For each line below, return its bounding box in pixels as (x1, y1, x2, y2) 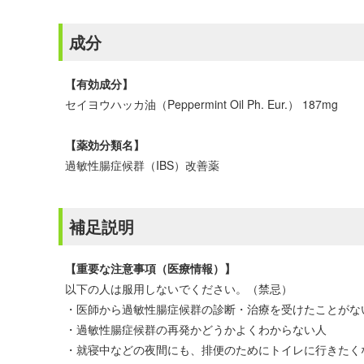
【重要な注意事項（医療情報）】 (65, 260, 236, 276)
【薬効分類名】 (65, 136, 145, 153)
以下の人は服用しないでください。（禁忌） (65, 280, 292, 297)
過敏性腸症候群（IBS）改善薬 (65, 157, 219, 173)
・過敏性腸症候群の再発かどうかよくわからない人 (65, 321, 327, 337)
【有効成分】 (65, 76, 133, 92)
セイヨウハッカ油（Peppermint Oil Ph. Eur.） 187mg (65, 96, 338, 112)
